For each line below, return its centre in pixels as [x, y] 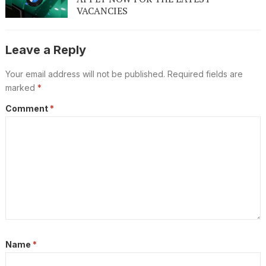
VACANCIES [102, 11]
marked [21, 88]
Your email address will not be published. [85, 74]
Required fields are [205, 74]
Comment [27, 109]
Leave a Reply [45, 50]
